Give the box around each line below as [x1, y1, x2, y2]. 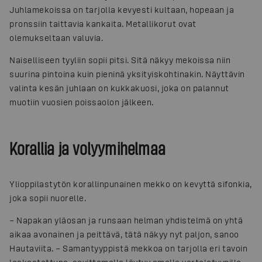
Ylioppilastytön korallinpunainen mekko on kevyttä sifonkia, [9, 178, 252, 189]
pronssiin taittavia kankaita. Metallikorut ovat [9, 18, 196, 29]
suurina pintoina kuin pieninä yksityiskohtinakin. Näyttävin [9, 68, 245, 79]
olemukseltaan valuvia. [9, 32, 103, 43]
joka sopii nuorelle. [9, 192, 86, 203]
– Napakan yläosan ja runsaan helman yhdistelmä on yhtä [9, 215, 243, 225]
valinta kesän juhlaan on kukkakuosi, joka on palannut [9, 82, 229, 93]
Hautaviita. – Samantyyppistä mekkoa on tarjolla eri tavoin [9, 243, 247, 253]
